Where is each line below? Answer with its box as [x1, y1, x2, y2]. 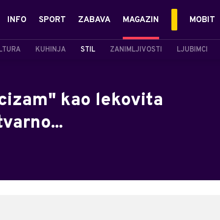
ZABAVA [78, 15, 110, 26]
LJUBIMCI [177, 45, 208, 54]
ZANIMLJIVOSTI [110, 45, 162, 54]
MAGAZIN [123, 15, 159, 26]
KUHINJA [35, 45, 66, 54]
